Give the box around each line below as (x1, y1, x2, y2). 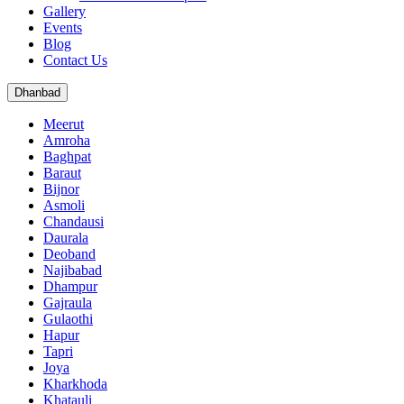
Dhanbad (14, 86, 60, 99)
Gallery (43, 4, 86, 19)
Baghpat (43, 149, 91, 164)
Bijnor (43, 181, 79, 197)
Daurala (43, 230, 88, 245)
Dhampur (43, 279, 97, 294)
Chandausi (43, 214, 104, 229)
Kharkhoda (43, 376, 107, 391)
